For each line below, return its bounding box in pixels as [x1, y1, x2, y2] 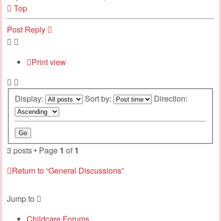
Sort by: [85, 92, 113, 104]
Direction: [154, 92, 189, 104]
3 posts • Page [7, 144, 60, 156]
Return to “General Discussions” [12, 164, 124, 176]
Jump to [7, 192, 35, 204]
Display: [15, 92, 45, 104]
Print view [32, 56, 66, 68]
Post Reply [7, 23, 45, 35]
